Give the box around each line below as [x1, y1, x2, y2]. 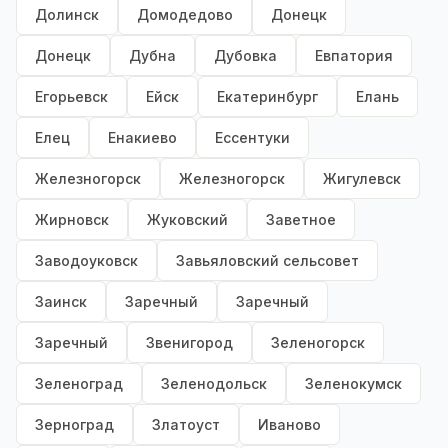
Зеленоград [35, 375, 123, 393]
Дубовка [214, 47, 277, 65]
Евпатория [315, 47, 393, 65]
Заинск [35, 293, 87, 311]
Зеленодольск [161, 375, 267, 393]
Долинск [35, 6, 99, 24]
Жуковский [147, 211, 228, 229]
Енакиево [108, 129, 177, 147]
